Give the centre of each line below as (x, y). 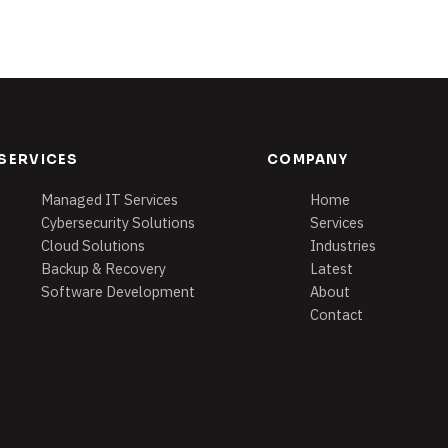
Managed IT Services (109, 200)
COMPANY (307, 160)
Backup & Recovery (103, 269)
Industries (343, 246)
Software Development (117, 292)
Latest (332, 269)
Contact (337, 315)
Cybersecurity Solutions (117, 223)
